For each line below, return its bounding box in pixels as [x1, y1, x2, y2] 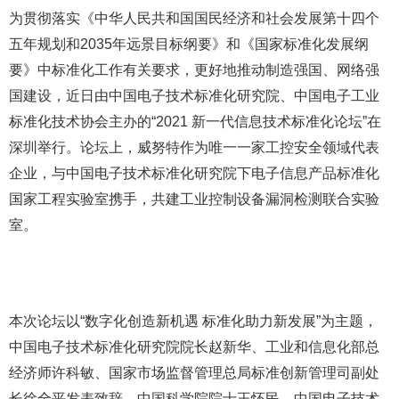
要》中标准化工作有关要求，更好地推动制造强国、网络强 [9, 62, 379, 77]
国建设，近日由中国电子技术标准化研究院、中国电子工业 [9, 88, 379, 103]
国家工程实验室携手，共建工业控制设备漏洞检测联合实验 [9, 191, 379, 207]
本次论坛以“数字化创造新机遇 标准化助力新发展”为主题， [9, 313, 378, 329]
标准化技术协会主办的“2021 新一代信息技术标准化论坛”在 [9, 114, 381, 129]
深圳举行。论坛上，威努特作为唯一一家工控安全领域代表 [9, 140, 379, 155]
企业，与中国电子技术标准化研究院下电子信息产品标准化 [9, 166, 379, 181]
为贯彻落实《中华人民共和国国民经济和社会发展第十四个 [9, 11, 379, 26]
